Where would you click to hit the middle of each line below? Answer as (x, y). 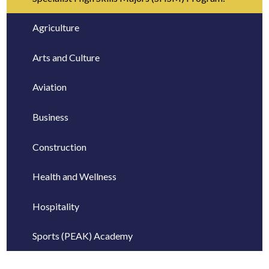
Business (50, 116)
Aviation (49, 87)
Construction (59, 147)
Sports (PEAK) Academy (82, 236)
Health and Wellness (74, 176)
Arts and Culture (66, 57)
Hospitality (56, 206)
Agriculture (56, 28)
